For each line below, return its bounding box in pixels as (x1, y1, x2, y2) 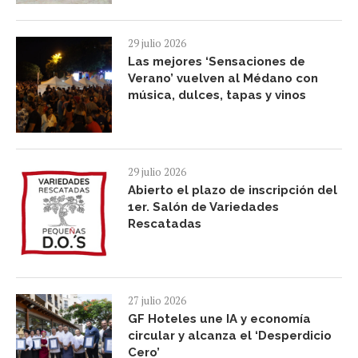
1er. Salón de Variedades (128, 200, 279, 215)
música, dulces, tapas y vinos (128, 88, 306, 103)
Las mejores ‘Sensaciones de (128, 54, 305, 70)
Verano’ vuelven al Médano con (128, 71, 318, 86)
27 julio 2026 (128, 293, 186, 308)
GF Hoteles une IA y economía (128, 312, 311, 327)
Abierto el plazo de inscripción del (128, 183, 337, 198)
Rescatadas (128, 217, 201, 232)
